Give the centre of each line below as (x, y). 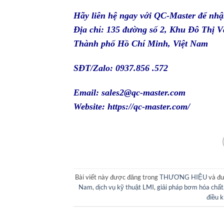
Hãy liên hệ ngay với (114, 16)
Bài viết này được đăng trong (117, 177)
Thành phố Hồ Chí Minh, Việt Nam (141, 44)
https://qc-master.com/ (149, 106)
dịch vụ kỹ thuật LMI (125, 187)
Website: (90, 106)
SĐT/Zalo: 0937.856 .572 (121, 68)
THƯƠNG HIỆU (183, 177)
